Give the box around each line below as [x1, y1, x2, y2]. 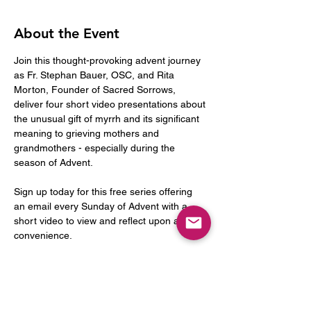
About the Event [14, 24, 119, 42]
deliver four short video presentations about [14, 98, 208, 110]
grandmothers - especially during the [14, 142, 178, 153]
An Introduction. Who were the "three [14, 287, 178, 299]
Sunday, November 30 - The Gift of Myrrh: [14, 273, 200, 285]
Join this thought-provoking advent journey [14, 54, 203, 66]
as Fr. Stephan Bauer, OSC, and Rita [14, 69, 177, 81]
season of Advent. [14, 156, 93, 168]
